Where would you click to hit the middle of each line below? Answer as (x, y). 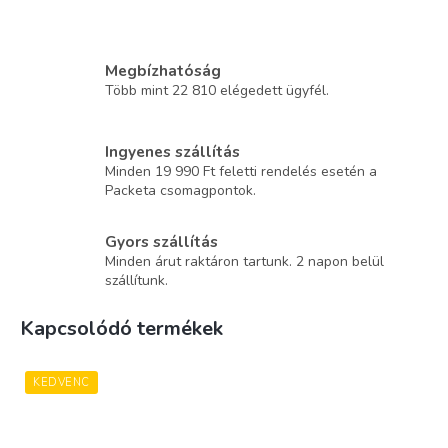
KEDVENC (61, 383)
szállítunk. (136, 280)
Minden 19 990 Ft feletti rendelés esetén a (241, 171)
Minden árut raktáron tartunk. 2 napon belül (244, 261)
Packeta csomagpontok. (180, 190)
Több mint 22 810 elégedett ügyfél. (217, 91)
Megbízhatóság (163, 71)
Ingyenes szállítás (172, 151)
